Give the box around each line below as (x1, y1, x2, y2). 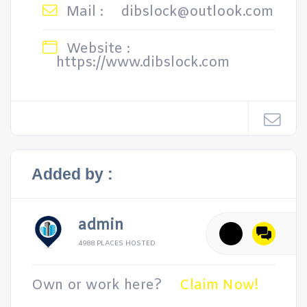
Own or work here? (32, 276, 162, 295)
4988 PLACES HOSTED (78, 239, 156, 248)
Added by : (32, 165, 113, 183)
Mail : (62, 3, 103, 21)
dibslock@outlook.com (121, 3, 273, 21)
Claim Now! (180, 276, 259, 295)
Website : (62, 40, 130, 58)
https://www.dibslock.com (56, 53, 230, 72)
